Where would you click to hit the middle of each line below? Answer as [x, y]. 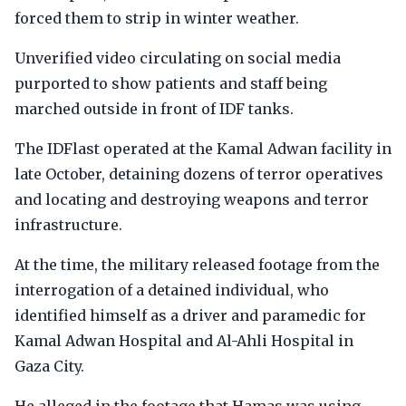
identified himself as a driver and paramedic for [190, 315]
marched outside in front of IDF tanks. [154, 109]
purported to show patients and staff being [171, 83]
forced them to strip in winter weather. [157, 18]
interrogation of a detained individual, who [172, 290]
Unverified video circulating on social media [178, 58]
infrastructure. [68, 225]
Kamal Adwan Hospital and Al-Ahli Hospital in [184, 341]
